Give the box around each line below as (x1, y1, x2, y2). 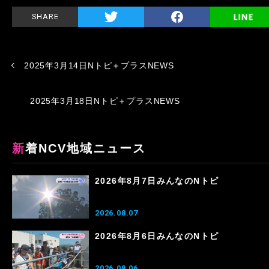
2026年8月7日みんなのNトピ (95, 175, 219, 186)
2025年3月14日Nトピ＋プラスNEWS (24, 60, 174, 70)
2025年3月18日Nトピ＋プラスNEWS (30, 95, 180, 106)
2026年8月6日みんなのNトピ (95, 231, 219, 241)
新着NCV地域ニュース (25, 141, 146, 155)
